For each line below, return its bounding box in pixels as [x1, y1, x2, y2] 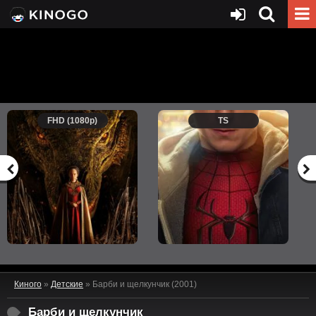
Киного [14, 279, 42, 289]
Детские [51, 279, 83, 289]
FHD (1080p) [47, 116, 97, 126]
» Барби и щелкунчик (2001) [83, 279, 197, 289]
